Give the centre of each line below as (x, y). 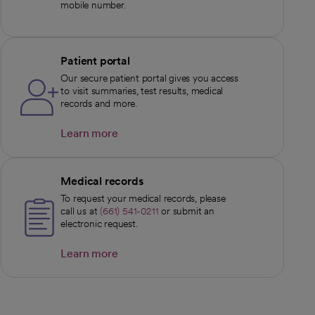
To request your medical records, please (143, 198)
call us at (81, 211)
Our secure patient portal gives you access (149, 78)
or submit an (186, 211)
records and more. (99, 103)
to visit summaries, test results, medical (142, 90)
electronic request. (99, 223)
